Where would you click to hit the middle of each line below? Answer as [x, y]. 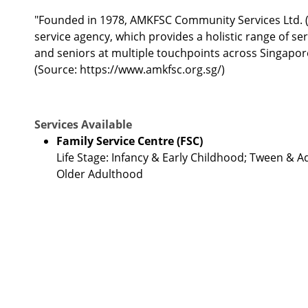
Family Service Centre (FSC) [129, 141]
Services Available [83, 124]
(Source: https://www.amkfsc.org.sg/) [129, 69]
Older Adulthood [99, 174]
